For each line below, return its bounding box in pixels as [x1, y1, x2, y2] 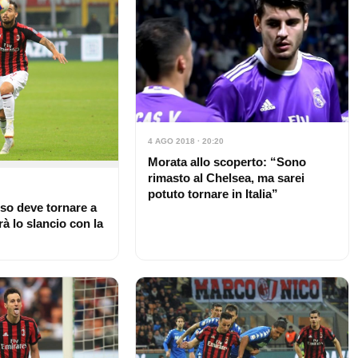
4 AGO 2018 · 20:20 [147, 137, 224, 146]
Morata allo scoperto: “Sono [147, 155, 306, 169]
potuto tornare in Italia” [147, 187, 278, 201]
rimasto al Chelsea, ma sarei [147, 171, 304, 185]
